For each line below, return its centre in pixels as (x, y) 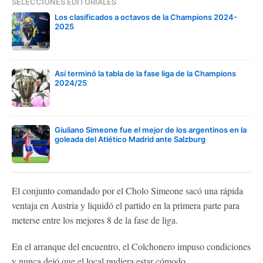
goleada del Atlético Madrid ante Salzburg (130, 139)
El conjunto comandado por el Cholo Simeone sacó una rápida (127, 190)
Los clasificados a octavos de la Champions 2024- (146, 17)
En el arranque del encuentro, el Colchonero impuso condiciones (131, 246)
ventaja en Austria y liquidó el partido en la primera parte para (126, 205)
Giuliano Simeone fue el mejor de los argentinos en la (151, 129)
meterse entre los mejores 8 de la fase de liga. (95, 220)
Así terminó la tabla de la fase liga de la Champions (145, 73)
